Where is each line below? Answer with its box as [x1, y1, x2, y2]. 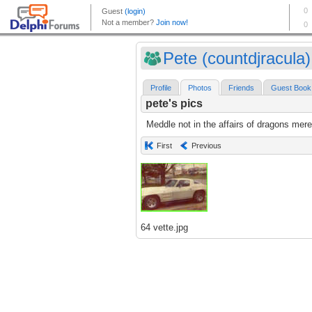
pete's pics [146, 97, 203, 110]
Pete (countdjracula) [163, 49, 311, 68]
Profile [150, 84, 171, 93]
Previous [192, 141, 221, 150]
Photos [188, 84, 212, 93]
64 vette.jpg [141, 222, 188, 233]
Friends [228, 84, 254, 93]
